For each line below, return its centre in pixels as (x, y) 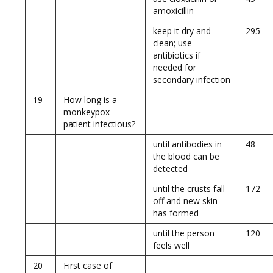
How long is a (90, 100)
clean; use (172, 43)
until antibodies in (187, 144)
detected (170, 168)
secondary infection (192, 80)
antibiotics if (177, 55)
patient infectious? (99, 124)
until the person (184, 233)
